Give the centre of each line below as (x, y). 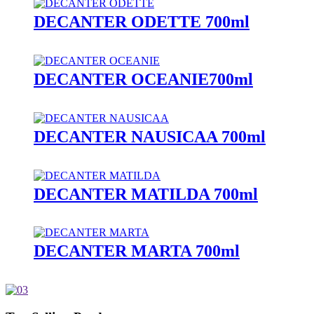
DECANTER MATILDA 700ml (146, 194)
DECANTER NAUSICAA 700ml (150, 136)
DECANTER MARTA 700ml (137, 251)
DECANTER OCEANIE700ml (143, 79)
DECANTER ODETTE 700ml (142, 21)
